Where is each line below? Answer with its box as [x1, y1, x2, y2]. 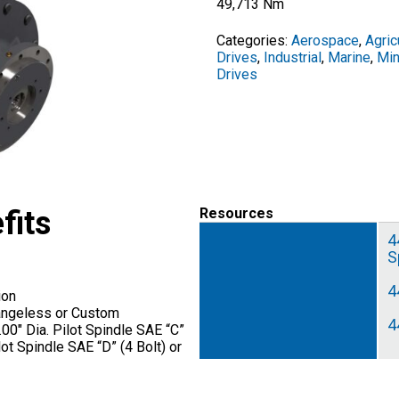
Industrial [264, 49, 322, 66]
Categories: [216, 32, 292, 49]
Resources [199, 205, 273, 223]
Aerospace [291, 32, 360, 49]
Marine [328, 49, 371, 66]
